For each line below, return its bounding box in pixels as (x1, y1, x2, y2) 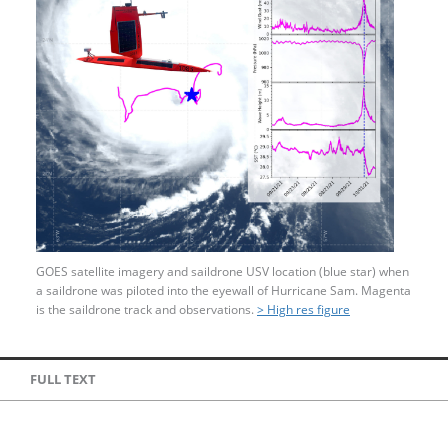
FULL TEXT (30, 370, 96, 389)
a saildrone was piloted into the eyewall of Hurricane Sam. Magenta (36, 281, 411, 299)
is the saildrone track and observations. (36, 300, 257, 318)
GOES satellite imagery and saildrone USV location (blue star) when (36, 262, 409, 280)
